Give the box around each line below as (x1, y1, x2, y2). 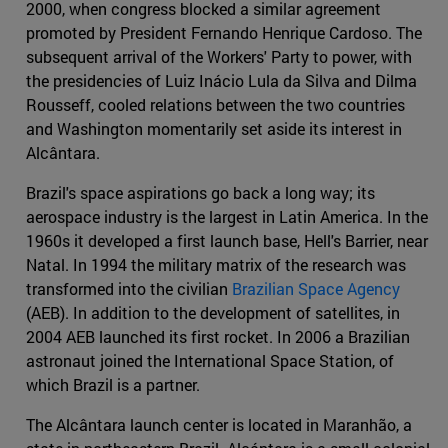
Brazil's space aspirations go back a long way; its (26, 182, 375, 204)
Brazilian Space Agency (232, 278, 400, 300)
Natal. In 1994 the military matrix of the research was (26, 254, 406, 276)
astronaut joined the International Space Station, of (26, 350, 394, 372)
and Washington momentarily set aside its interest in (26, 118, 402, 140)
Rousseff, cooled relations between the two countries (26, 94, 405, 116)
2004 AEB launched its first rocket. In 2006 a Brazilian (26, 326, 410, 348)
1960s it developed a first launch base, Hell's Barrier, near (26, 230, 428, 252)
